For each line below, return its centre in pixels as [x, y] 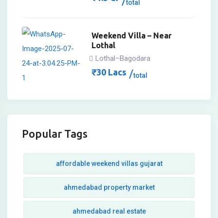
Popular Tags [55, 134]
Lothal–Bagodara [123, 58]
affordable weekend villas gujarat [109, 164]
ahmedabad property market [109, 188]
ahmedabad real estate [109, 211]
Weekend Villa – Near [132, 35]
